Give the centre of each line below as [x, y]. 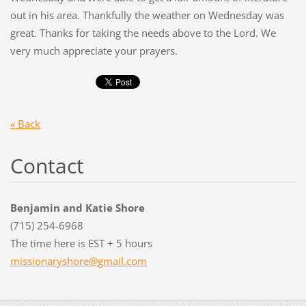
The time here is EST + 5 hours [81, 243]
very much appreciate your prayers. [94, 51]
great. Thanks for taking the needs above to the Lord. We [143, 33]
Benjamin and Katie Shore [77, 207]
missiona [31, 261]
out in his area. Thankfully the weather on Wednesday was [147, 15]
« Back [25, 123]
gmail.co [117, 261]
